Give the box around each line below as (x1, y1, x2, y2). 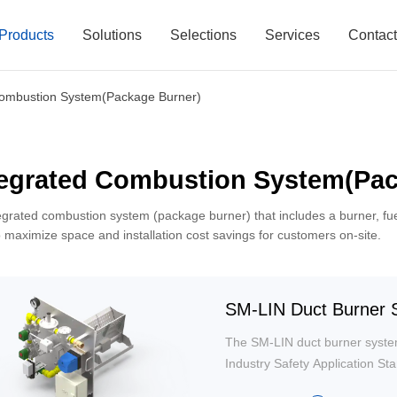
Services (265, 27, 321, 43)
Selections (170, 27, 237, 43)
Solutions (82, 27, 143, 43)
